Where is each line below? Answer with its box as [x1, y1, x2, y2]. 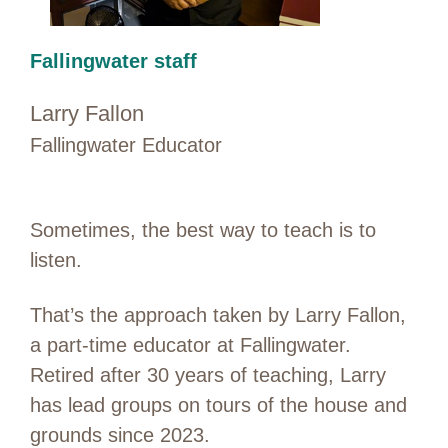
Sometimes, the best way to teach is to [30, 218, 376, 241]
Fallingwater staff [30, 50, 197, 73]
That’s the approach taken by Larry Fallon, [30, 303, 406, 326]
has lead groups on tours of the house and [30, 393, 407, 416]
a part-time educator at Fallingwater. [30, 333, 351, 356]
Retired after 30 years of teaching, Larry [30, 363, 386, 386]
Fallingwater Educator [30, 133, 222, 156]
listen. [30, 248, 82, 271]
